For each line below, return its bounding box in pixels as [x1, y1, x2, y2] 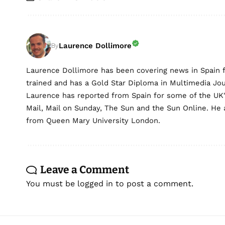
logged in [77, 179, 113, 189]
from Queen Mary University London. [26, 116, 160, 126]
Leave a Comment [40, 163, 129, 177]
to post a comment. [113, 179, 193, 189]
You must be [26, 179, 77, 189]
